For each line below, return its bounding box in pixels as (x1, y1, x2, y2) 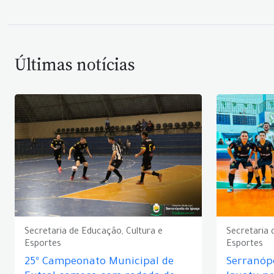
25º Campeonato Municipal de (24, 257, 174, 268)
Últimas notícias (15, 53, 135, 76)
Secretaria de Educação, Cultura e (24, 228, 163, 237)
